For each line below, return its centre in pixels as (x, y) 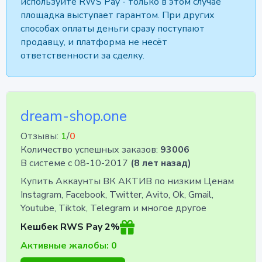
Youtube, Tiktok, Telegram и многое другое (113, 208)
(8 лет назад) (161, 163)
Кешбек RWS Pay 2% (70, 227)
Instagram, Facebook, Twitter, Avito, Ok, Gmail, (117, 195)
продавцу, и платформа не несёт (94, 42)
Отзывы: (39, 137)
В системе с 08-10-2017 (75, 163)
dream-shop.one (74, 117)
